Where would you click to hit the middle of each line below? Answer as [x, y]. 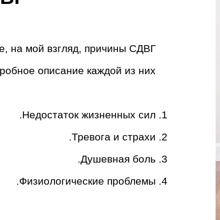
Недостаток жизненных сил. [89, 115]
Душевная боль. [118, 159]
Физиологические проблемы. [88, 181]
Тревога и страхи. [114, 137]
